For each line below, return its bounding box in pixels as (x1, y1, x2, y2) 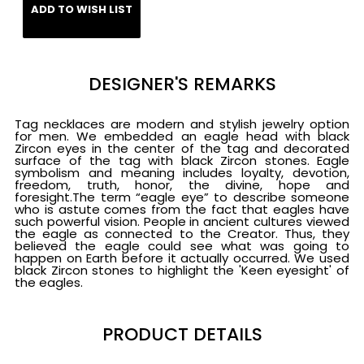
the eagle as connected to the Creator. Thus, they (15, 225, 349, 242)
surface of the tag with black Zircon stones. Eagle (15, 152, 349, 169)
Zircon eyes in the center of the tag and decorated (15, 140, 349, 157)
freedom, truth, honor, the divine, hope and (15, 176, 349, 193)
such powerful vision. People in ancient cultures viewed (15, 213, 349, 230)
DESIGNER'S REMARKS (88, 71, 276, 97)
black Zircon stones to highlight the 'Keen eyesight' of (15, 262, 349, 279)
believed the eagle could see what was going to (15, 237, 349, 254)
